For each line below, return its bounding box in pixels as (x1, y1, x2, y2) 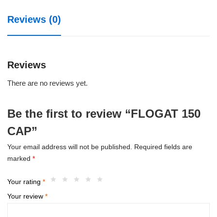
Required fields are (134, 142, 192, 151)
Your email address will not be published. (7, 142, 132, 151)
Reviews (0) (7, 14, 61, 25)
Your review (7, 192, 45, 201)
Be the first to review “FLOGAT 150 (7, 107, 201, 120)
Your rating (7, 178, 43, 186)
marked (7, 154, 32, 162)
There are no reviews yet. (7, 78, 88, 87)
